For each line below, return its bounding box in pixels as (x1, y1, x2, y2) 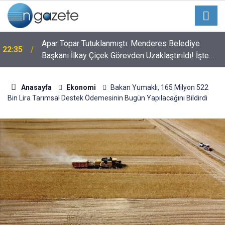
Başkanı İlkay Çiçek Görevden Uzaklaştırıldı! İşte (42, 51, 209, 60)
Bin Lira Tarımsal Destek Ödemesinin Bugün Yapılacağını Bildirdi (8, 94, 207, 102)
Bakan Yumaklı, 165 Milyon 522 (110, 83, 208, 91)
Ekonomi (66, 83, 96, 91)
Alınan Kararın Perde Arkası (42, 63, 137, 72)
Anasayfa (19, 83, 52, 91)
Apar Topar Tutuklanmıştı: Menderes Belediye (42, 39, 200, 48)
